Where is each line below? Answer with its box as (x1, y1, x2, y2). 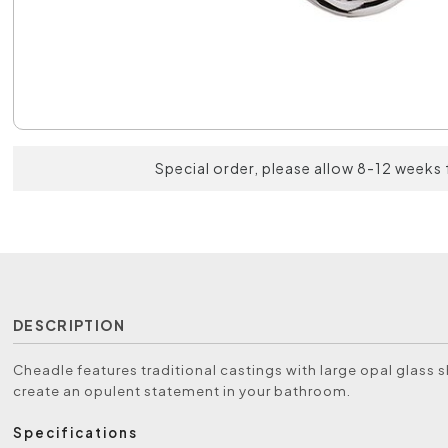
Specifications (13, 424, 139, 441)
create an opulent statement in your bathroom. (13, 382, 352, 399)
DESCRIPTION (13, 316, 126, 334)
